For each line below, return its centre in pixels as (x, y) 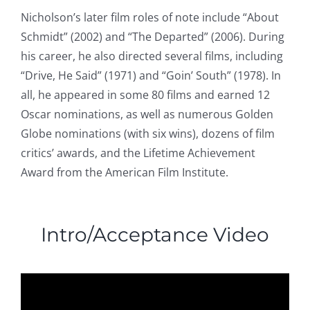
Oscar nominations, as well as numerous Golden (147, 114)
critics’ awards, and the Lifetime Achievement (138, 153)
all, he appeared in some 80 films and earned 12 (145, 95)
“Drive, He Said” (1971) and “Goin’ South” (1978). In (151, 75)
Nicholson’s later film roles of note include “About (149, 17)
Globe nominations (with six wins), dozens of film (147, 134)
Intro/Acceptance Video (155, 235)
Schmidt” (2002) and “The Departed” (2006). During (152, 37)
